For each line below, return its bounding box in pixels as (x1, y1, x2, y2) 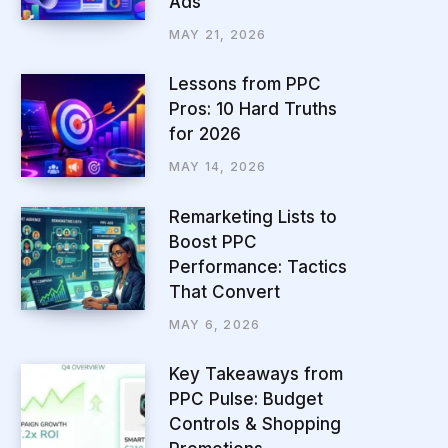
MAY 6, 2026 (169, 316, 261, 332)
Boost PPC (169, 231, 257, 252)
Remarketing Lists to (169, 206, 337, 227)
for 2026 (169, 124, 241, 145)
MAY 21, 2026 (169, 26, 267, 42)
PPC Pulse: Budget (169, 388, 323, 409)
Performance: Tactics (169, 256, 347, 277)
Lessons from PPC (169, 74, 321, 95)
